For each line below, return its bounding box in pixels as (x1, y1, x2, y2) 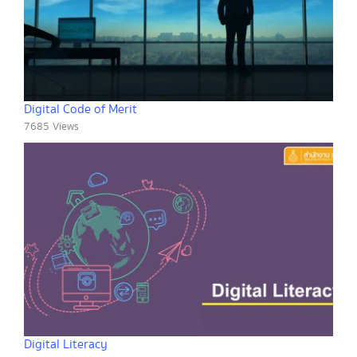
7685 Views (24, 119, 79, 135)
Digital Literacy (24, 335, 108, 354)
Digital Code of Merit (24, 100, 137, 120)
